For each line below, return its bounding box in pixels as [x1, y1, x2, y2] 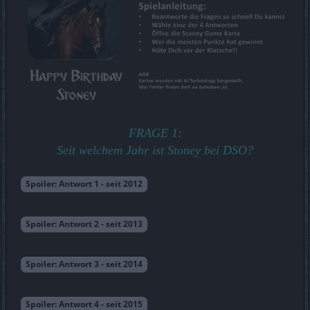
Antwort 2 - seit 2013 [59, 218, 143, 230]
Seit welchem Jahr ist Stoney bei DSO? [57, 143, 253, 158]
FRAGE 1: [128, 126, 182, 140]
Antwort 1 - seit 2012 [59, 178, 143, 190]
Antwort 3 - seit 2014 [59, 258, 143, 271]
